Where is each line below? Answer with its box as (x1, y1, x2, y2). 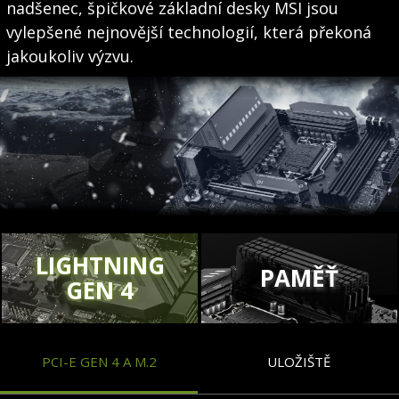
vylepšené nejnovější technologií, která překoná (5, 21, 371, 44)
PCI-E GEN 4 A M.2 (41, 352, 157, 370)
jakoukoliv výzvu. (5, 45, 134, 68)
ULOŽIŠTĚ (266, 352, 330, 370)
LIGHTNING (35, 249, 165, 282)
